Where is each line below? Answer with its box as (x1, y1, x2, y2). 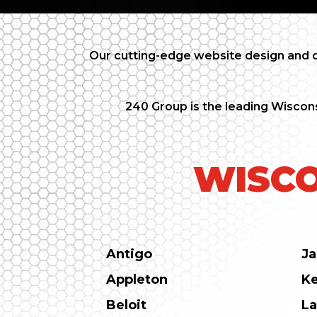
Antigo (106, 246, 153, 263)
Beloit (106, 297, 147, 313)
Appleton (106, 272, 168, 288)
